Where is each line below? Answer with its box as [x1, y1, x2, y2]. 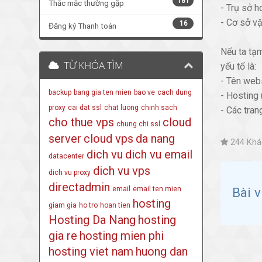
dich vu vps [93, 163, 151, 178]
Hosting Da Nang [49, 212, 136, 227]
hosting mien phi [80, 228, 164, 243]
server [49, 131, 82, 146]
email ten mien [133, 184, 182, 193]
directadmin [49, 180, 111, 194]
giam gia [49, 201, 77, 209]
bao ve [134, 88, 156, 96]
